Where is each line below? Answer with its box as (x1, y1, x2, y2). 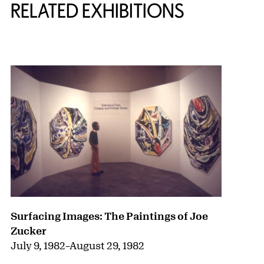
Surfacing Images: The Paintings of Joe (11, 210, 208, 222)
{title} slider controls (11, 39, 112, 52)
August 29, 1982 (70, 239, 144, 252)
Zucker (11, 225, 47, 237)
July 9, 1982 (11, 239, 65, 252)
